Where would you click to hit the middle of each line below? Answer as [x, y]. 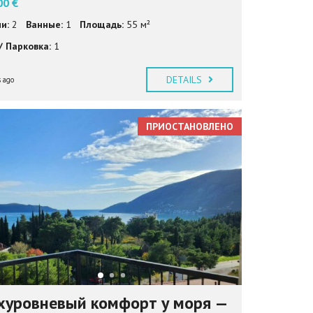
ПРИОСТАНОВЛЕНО [190, 126]
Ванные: [44, 24]
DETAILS [185, 79]
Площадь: [101, 24]
